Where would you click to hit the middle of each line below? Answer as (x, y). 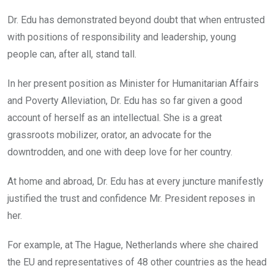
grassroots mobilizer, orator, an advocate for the (109, 135)
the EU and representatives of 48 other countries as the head (137, 262)
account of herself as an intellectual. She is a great (115, 117)
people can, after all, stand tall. (72, 54)
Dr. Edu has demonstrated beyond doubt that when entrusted (136, 20)
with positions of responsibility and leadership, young (122, 37)
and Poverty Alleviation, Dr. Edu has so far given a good (125, 100)
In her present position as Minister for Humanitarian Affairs (133, 83)
